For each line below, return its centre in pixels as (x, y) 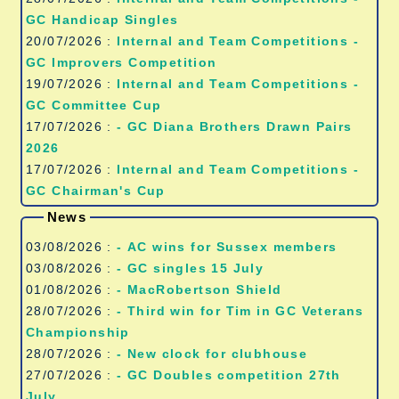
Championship (78, 333)
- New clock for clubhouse (212, 354)
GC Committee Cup (94, 106)
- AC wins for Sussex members (232, 247)
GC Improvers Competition (122, 63)
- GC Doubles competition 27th (229, 375)
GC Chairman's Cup (96, 191)
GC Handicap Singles (102, 20)
